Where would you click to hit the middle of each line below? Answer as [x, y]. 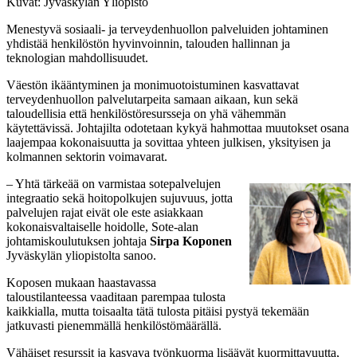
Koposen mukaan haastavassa [81, 282]
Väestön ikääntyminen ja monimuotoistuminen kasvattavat [153, 84]
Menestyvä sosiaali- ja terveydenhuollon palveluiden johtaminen [167, 29]
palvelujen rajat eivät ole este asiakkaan [105, 212]
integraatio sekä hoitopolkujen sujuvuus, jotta [120, 198]
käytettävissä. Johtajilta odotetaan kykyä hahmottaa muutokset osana [178, 127]
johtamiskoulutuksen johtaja [78, 241]
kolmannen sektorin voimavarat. [87, 156]
